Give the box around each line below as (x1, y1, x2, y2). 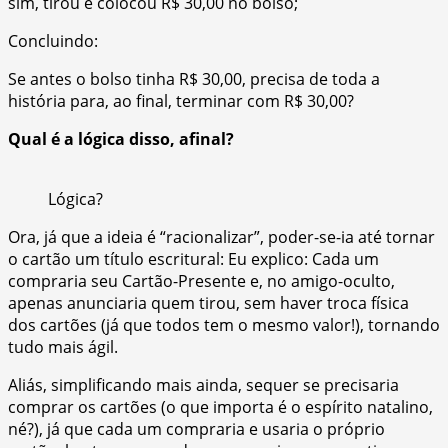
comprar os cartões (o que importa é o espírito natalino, (8, 395, 433, 418)
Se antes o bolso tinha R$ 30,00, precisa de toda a (8, 67, 380, 90)
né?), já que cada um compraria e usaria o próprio (8, 417, 385, 440)
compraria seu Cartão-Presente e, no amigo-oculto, (8, 269, 395, 292)
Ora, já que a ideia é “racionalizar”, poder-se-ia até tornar (8, 225, 435, 248)
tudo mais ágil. (8, 335, 118, 358)
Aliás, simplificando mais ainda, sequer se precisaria (8, 373, 399, 396)
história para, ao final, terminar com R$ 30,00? (8, 89, 354, 112)
